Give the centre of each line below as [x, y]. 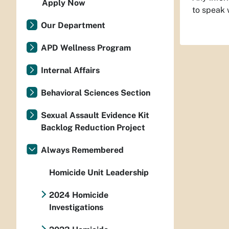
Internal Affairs [70, 70]
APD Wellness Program [86, 48]
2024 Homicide [78, 195]
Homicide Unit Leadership [99, 173]
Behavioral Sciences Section [96, 93]
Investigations [76, 207]
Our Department [73, 25]
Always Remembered [82, 150]
